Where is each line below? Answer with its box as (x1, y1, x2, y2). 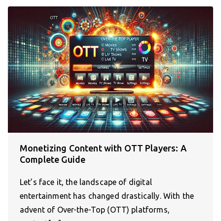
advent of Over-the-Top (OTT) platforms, (20, 205, 170, 214)
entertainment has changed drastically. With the (20, 191, 194, 200)
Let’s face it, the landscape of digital (20, 177, 152, 186)
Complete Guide (20, 154, 86, 164)
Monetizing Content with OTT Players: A (20, 143, 186, 153)
